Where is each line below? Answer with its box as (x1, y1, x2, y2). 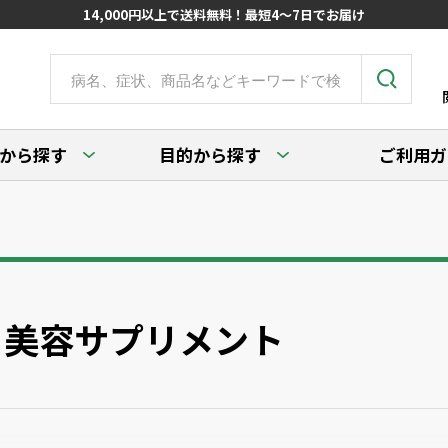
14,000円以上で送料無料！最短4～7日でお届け (83, 5, 365, 24)
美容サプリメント (4, 313, 285, 364)
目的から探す (159, 142, 261, 167)
